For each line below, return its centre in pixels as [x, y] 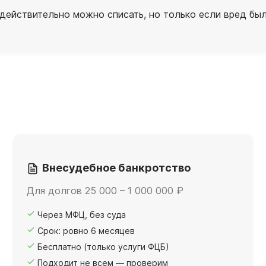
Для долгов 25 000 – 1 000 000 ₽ [105, 190]
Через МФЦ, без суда [82, 214]
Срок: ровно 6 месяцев [86, 230]
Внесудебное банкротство [116, 167]
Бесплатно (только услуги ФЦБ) [103, 246]
